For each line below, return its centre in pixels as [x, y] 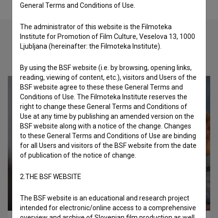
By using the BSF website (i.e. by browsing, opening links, [106, 68]
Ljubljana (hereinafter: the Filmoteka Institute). [91, 46]
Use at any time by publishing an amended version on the [107, 116]
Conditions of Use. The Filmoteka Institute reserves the [104, 97]
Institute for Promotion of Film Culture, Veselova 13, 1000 [108, 36]
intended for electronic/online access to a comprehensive [108, 208]
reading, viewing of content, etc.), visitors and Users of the [108, 77]
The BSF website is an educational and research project [105, 198]
